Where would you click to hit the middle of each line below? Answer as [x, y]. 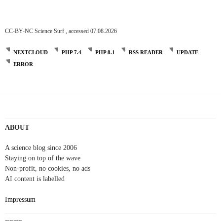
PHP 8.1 [105, 52]
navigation [33, 119]
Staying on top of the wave [43, 158]
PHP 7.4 [72, 52]
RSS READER [146, 52]
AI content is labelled [35, 179]
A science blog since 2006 [41, 147]
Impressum [20, 199]
